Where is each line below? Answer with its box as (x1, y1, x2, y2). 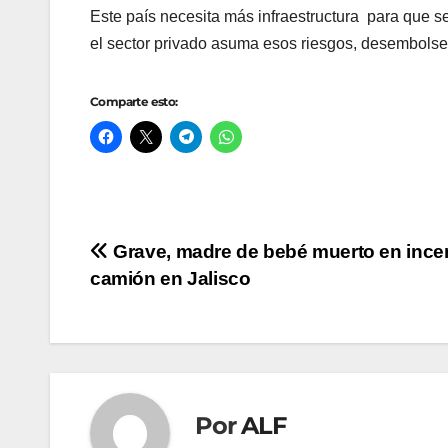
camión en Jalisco (90, 268, 251, 290)
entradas (89, 321, 225, 361)
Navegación (89, 239, 272, 279)
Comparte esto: (90, 94, 178, 110)
